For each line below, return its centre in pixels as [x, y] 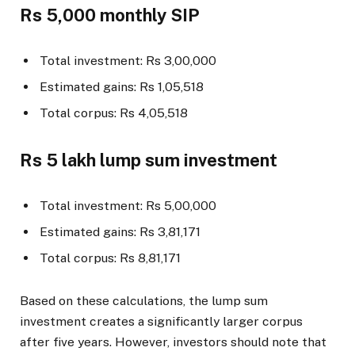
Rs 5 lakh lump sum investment [149, 160]
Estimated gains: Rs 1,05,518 [122, 87]
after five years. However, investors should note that [173, 342]
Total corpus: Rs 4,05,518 [114, 113]
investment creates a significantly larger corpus [161, 321]
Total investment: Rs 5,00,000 [128, 205]
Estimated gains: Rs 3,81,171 [120, 231]
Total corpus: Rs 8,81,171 [110, 258]
